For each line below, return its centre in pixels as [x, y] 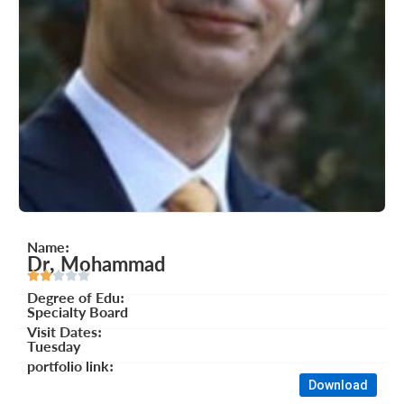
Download [338, 385]
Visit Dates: [64, 331]
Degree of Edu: [76, 297]
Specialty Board [78, 311]
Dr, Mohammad [96, 263]
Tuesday [54, 345]
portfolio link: [70, 365]
